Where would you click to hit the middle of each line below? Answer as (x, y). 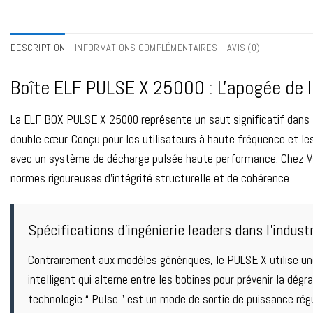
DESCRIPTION (38, 48)
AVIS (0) (244, 48)
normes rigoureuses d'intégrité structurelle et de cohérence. (151, 179)
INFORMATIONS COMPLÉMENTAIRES (146, 48)
